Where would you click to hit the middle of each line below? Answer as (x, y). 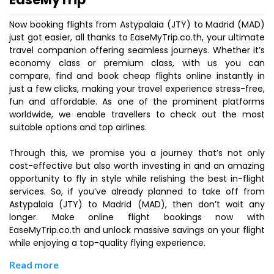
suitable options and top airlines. (78, 127)
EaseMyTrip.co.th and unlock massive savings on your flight (137, 230)
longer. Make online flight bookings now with (137, 217)
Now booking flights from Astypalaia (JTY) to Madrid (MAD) (137, 24)
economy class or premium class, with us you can (137, 63)
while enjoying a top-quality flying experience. (107, 243)
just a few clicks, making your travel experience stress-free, (137, 89)
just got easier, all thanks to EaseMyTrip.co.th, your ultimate (137, 37)
